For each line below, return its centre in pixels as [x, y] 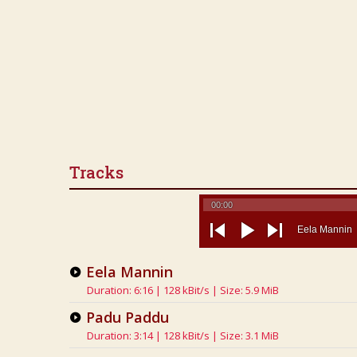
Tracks [96, 172]
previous [227, 250]
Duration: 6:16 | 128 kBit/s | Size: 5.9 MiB [183, 290]
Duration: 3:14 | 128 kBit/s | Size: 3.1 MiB [183, 335]
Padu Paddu [127, 317]
